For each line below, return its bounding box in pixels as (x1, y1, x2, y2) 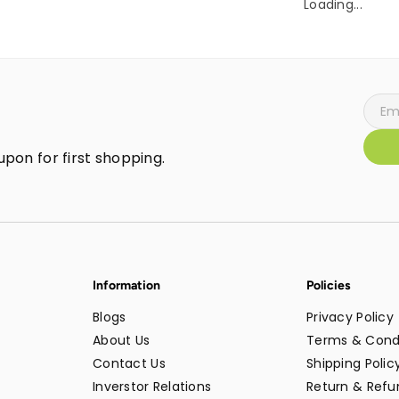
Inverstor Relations (93, 378, 212, 396)
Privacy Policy (306, 308, 394, 327)
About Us (93, 331, 151, 350)
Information (93, 278, 160, 294)
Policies (306, 278, 351, 294)
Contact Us (93, 354, 166, 373)
